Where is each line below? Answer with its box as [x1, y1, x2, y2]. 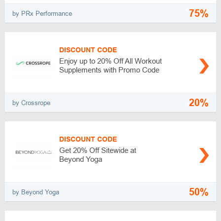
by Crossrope [12, 99, 50, 107]
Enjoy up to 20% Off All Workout [59, 57, 162, 65]
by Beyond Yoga [12, 188, 59, 196]
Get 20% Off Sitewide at [59, 146, 136, 154]
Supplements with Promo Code [59, 66, 159, 74]
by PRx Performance [12, 9, 72, 17]
